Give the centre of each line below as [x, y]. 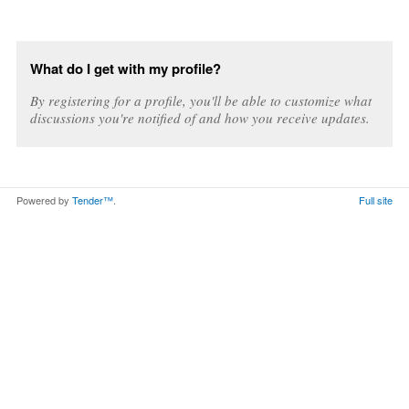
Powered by [44, 200]
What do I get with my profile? [126, 68]
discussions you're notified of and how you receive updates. [200, 117]
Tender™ [93, 200]
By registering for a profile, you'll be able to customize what [201, 100]
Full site [376, 200]
